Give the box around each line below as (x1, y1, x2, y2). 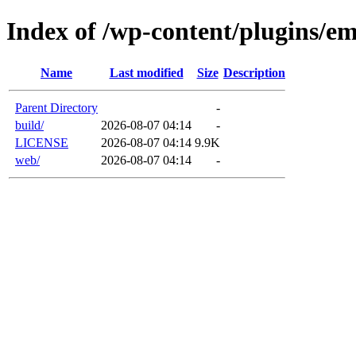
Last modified (109, 65, 184, 79)
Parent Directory (15, 100, 98, 114)
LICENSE (15, 135, 68, 149)
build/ (15, 118, 44, 132)
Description (223, 65, 285, 79)
